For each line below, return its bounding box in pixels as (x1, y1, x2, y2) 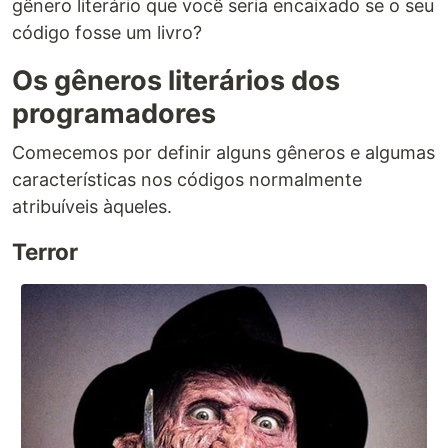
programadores (12, 97, 216, 131)
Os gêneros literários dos (12, 64, 340, 98)
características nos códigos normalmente (12, 169, 362, 191)
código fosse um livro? (12, 22, 202, 44)
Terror (12, 238, 78, 266)
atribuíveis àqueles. (12, 196, 172, 218)
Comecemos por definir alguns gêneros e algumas (12, 142, 435, 164)
